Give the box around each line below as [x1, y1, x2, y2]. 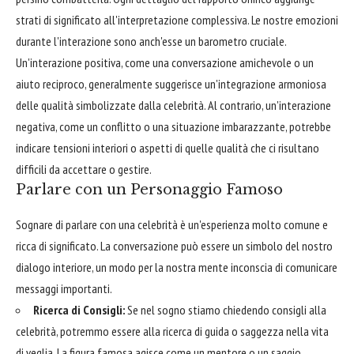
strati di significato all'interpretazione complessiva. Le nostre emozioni [16, 12, 338, 28]
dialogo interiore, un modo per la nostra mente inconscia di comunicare [16, 258, 337, 275]
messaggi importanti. [16, 280, 112, 296]
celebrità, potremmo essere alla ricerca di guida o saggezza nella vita [16, 322, 329, 339]
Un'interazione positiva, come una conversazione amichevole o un [16, 55, 314, 71]
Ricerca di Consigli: [33, 301, 125, 318]
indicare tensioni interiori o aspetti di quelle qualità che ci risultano [16, 140, 319, 156]
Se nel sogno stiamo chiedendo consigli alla [125, 301, 326, 318]
